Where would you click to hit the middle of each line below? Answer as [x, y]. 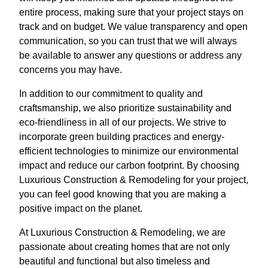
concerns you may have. [71, 70]
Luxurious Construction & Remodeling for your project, [134, 180]
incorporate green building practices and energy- [122, 137]
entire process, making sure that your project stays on [131, 13]
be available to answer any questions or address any [130, 56]
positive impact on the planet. [81, 209]
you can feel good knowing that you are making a [123, 194]
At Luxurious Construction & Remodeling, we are [122, 233]
